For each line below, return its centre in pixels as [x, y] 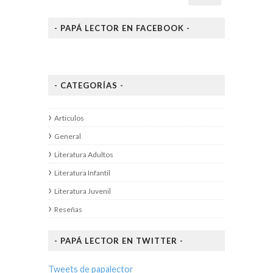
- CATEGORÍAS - [89, 85]
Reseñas [68, 209]
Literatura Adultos [84, 154]
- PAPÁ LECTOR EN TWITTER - [119, 240]
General [68, 136]
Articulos [69, 118]
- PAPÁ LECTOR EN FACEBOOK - [122, 28]
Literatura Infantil [82, 172]
